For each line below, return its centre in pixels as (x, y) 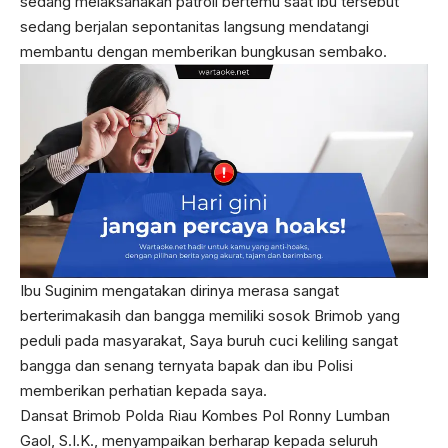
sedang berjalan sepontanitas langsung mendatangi (194, 26)
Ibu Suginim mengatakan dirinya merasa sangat (179, 291)
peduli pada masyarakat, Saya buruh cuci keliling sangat (209, 341)
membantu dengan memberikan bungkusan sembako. (203, 51)
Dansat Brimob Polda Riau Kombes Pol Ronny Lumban (205, 416)
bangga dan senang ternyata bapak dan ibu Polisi (186, 366)
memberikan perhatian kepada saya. (143, 391)
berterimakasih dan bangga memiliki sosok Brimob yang (210, 316)
